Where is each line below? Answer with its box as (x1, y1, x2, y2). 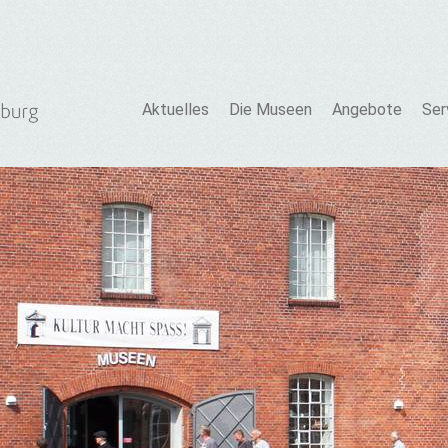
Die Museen (229, 100, 312, 120)
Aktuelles (142, 100, 209, 120)
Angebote (332, 100, 402, 120)
